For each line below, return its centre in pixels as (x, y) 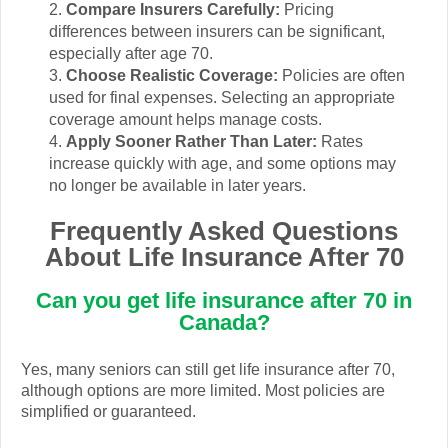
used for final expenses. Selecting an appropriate (222, 98)
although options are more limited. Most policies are (203, 391)
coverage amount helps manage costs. (185, 120)
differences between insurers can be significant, (217, 32)
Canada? (224, 322)
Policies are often (343, 76)
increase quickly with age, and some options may (222, 164)
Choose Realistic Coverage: (174, 76)
